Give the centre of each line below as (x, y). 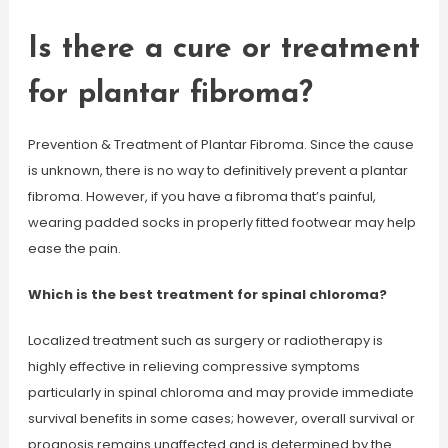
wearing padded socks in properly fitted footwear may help (221, 222)
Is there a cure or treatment (223, 49)
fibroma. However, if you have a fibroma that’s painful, (201, 196)
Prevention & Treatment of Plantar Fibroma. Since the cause (220, 144)
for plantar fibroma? (170, 94)
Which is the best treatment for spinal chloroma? (207, 294)
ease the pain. (74, 248)
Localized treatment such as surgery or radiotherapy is (205, 340)
